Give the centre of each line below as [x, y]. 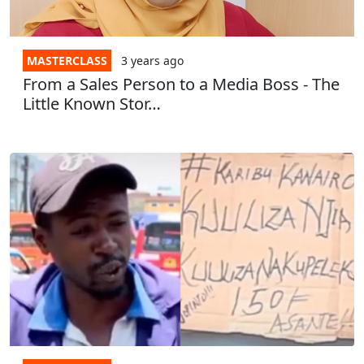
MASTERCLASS [67, 60]
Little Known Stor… [92, 103]
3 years [141, 60]
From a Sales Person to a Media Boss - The [181, 84]
